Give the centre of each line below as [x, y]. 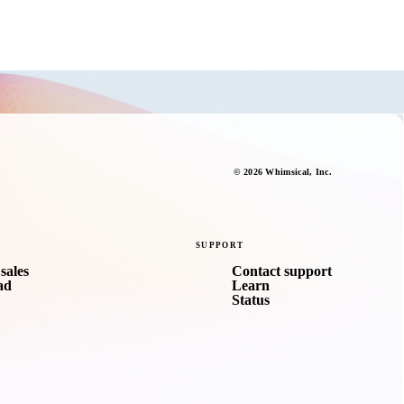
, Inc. [321, 172]
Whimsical [288, 172]
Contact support [281, 271]
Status [250, 300]
